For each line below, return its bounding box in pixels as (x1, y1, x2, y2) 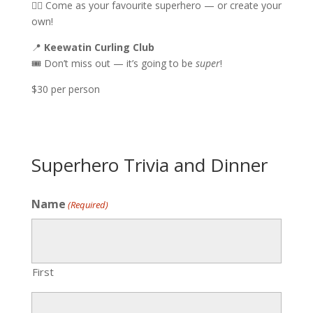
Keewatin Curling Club (43, 41, 154, 54)
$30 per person (31, 82, 100, 96)
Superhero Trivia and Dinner (31, 152, 268, 177)
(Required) (68, 198, 109, 211)
